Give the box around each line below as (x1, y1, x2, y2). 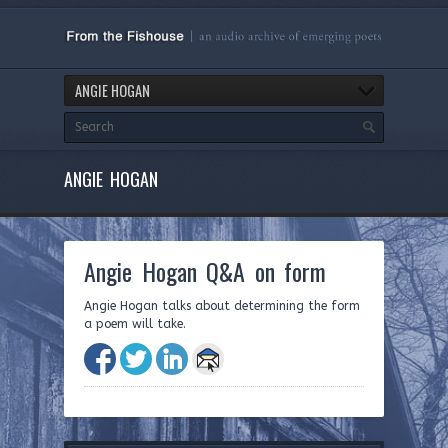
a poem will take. (84, 317, 186, 331)
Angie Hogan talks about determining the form (84, 299, 360, 313)
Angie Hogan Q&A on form (84, 252, 327, 289)
